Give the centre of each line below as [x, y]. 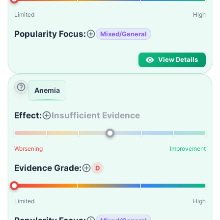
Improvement [188, 149]
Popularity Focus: [50, 34]
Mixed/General [124, 34]
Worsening [28, 149]
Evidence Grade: [48, 168]
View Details [178, 60]
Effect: [28, 115]
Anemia [47, 90]
